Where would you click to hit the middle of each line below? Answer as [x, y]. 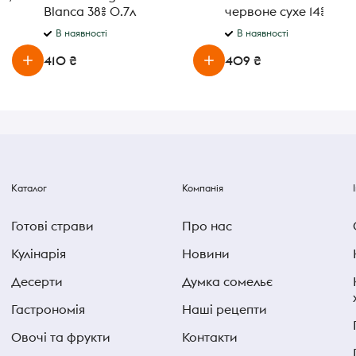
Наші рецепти [224, 309]
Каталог [29, 188]
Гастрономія [48, 309]
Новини [206, 253]
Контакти [210, 337]
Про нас [207, 226]
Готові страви [52, 226]
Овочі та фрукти [61, 337]
